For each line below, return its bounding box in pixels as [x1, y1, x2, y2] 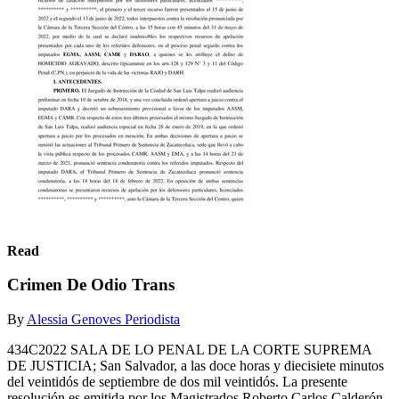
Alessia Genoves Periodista [27, 311, 180, 327]
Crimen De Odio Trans [7, 275, 175, 295]
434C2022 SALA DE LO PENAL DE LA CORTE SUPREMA [7, 341, 371, 357]
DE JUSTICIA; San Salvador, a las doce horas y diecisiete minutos [7, 357, 384, 373]
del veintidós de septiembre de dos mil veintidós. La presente [7, 373, 347, 389]
